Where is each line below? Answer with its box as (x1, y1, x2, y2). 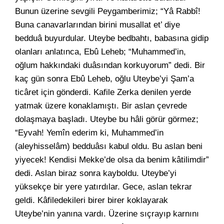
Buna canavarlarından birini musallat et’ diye (15, 20, 180, 29)
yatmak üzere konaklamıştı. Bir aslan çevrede (15, 101, 187, 110)
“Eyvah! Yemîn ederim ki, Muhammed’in (15, 128, 163, 137)
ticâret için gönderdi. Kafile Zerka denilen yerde (15, 87, 191, 97)
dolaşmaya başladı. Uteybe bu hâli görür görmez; (15, 114, 198, 124)
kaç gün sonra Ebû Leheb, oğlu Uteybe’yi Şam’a (15, 74, 194, 83)
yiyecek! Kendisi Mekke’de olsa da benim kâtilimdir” (15, 155, 209, 164)
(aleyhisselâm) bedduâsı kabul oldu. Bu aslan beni (15, 141, 202, 151)
